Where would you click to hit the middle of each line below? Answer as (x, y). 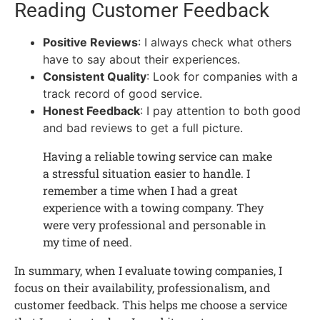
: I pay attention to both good (220, 110)
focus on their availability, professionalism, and (142, 287)
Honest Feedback (91, 110)
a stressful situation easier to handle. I (146, 173)
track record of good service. (122, 93)
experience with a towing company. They (153, 207)
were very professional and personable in (155, 224)
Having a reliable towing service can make (157, 156)
